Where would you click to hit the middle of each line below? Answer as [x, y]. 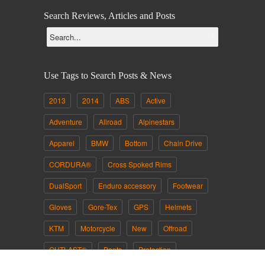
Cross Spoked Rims [140, 164]
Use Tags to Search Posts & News [108, 76]
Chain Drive [183, 143]
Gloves [60, 207]
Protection [155, 250]
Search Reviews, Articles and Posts [109, 16]
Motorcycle [98, 228]
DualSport [65, 186]
